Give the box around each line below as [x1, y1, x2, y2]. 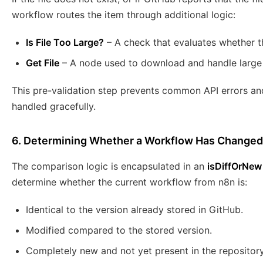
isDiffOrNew [207, 160, 262, 173]
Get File [26, 57, 59, 69]
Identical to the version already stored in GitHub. [26, 204, 243, 216]
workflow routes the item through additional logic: [12, 9, 235, 21]
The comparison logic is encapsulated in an [12, 160, 207, 173]
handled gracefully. [12, 100, 96, 113]
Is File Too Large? [26, 36, 104, 49]
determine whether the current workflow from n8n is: [12, 176, 247, 188]
